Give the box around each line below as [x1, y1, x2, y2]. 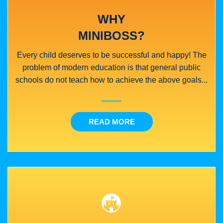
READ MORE [88, 117, 135, 126]
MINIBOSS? [78, 28, 145, 42]
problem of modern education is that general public [22, 63, 201, 72]
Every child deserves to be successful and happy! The [16, 50, 207, 59]
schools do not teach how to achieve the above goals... [15, 75, 208, 84]
